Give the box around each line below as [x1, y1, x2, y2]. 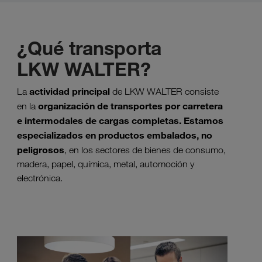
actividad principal [29, 85, 110, 98]
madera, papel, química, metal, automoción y [17, 158, 194, 170]
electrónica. [17, 173, 63, 184]
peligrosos [17, 144, 64, 156]
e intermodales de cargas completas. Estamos [17, 115, 223, 127]
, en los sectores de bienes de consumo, [64, 144, 226, 156]
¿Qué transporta [17, 36, 161, 60]
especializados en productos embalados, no [17, 129, 212, 142]
